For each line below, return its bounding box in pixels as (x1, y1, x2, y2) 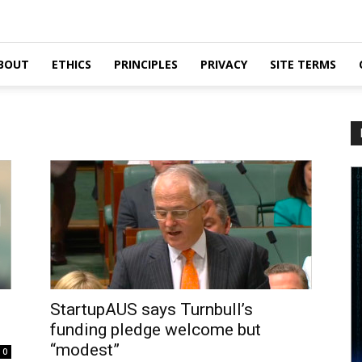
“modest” (50, 340, 120, 360)
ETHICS (52, 57, 91, 72)
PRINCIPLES (114, 57, 178, 72)
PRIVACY (200, 57, 247, 72)
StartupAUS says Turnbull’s (50, 300, 253, 319)
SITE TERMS (270, 57, 336, 72)
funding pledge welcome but (50, 320, 261, 339)
